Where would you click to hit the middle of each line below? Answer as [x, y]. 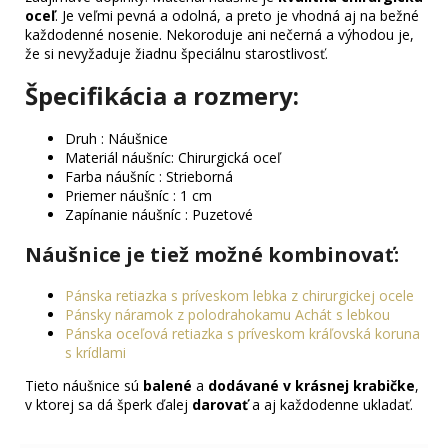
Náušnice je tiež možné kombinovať [209, 255]
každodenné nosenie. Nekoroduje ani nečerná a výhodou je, [219, 35]
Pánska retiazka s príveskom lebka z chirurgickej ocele [239, 296]
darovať [220, 405]
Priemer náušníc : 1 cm [140, 196]
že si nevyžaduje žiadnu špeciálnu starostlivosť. [178, 54]
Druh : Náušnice [116, 139]
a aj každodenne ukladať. [330, 405]
